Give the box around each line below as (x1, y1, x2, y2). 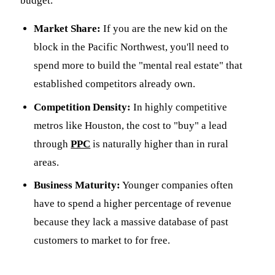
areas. (34, 156, 60, 168)
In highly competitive (131, 101, 228, 113)
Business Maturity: (34, 179, 121, 192)
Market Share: (34, 23, 101, 35)
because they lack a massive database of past (34, 216, 229, 228)
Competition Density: (34, 101, 131, 113)
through (34, 137, 71, 150)
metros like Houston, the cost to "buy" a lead (34, 119, 228, 131)
